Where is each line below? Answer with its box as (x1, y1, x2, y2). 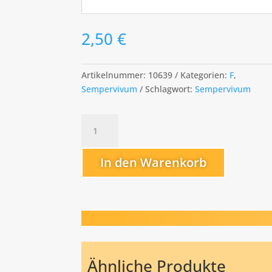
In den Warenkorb (100, 154, 207, 171)
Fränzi (81, 114, 106, 126)
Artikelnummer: (81, 69, 149, 81)
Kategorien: (180, 69, 230, 81)
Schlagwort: (145, 83, 195, 95)
